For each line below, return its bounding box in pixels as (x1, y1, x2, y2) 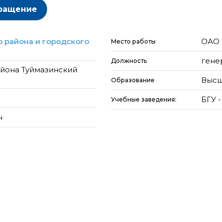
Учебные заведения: (111, 96, 178, 103)
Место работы (111, 38, 156, 45)
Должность (111, 57, 147, 64)
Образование (111, 76, 155, 84)
